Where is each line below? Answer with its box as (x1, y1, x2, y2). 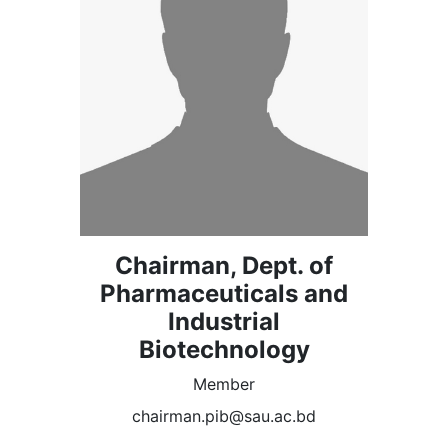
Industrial (168, 306, 280, 336)
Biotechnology (138, 334, 310, 364)
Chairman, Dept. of (115, 250, 333, 280)
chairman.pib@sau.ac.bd (132, 405, 316, 426)
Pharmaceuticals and (100, 278, 348, 308)
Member (193, 373, 255, 394)
